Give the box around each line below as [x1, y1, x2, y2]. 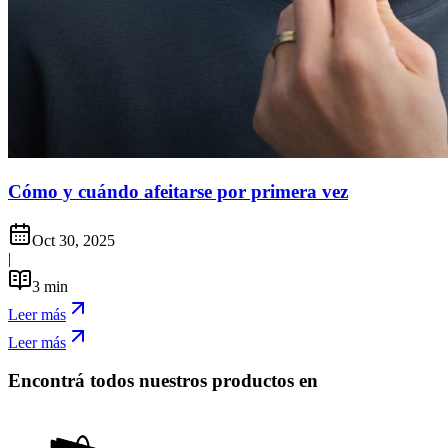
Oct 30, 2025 [32, 231, 115, 249]
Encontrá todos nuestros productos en [8, 370, 318, 392]
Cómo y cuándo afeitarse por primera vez [8, 181, 348, 202]
